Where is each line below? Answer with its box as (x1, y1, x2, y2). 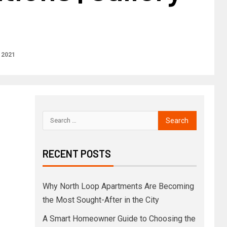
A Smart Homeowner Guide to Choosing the (42, 213, 196, 223)
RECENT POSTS (42, 147, 111, 160)
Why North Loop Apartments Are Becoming (42, 181, 194, 191)
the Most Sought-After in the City (42, 195, 159, 205)
